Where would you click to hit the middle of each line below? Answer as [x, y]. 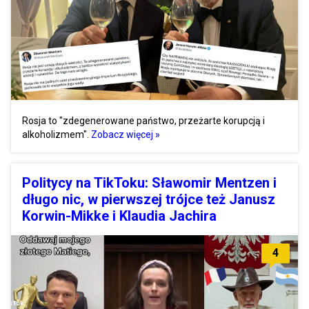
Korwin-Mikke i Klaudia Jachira [119, 216]
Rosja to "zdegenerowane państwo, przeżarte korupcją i [143, 120]
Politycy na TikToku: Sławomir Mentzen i [149, 182]
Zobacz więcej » [126, 134]
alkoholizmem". [56, 134]
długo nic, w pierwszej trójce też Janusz [149, 199]
